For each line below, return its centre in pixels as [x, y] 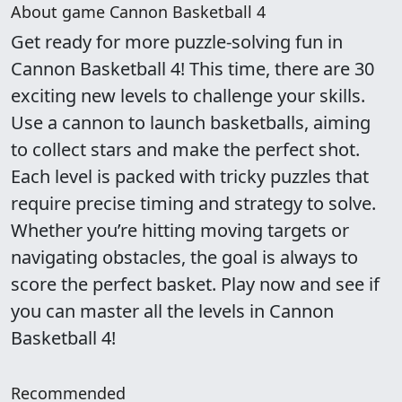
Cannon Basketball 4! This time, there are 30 [192, 69]
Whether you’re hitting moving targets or [180, 230]
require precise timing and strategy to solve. [193, 203]
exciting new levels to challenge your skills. [188, 96]
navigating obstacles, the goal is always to [184, 257]
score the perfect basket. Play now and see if [195, 284]
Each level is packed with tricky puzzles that [190, 176]
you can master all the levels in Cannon [172, 311]
